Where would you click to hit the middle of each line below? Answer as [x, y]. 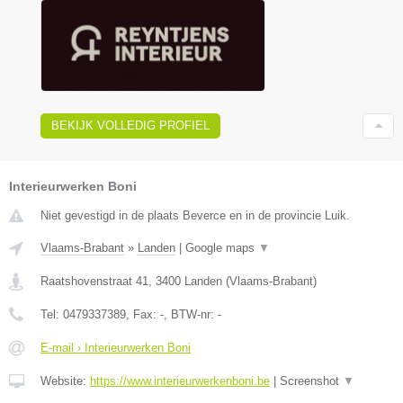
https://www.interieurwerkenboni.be [180, 381]
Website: [65, 381]
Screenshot [311, 381]
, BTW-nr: [191, 315]
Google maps [222, 248]
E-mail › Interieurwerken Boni [116, 348]
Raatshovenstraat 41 [94, 282]
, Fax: [143, 315]
